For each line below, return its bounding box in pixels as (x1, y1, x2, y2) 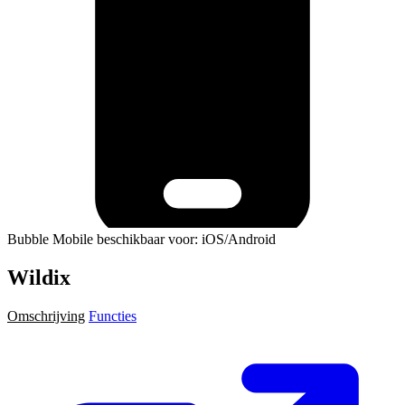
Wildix (7, 265, 71, 289)
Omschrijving (7, 307, 85, 324)
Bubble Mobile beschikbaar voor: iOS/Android (7, 231, 276, 247)
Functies (89, 307, 137, 324)
